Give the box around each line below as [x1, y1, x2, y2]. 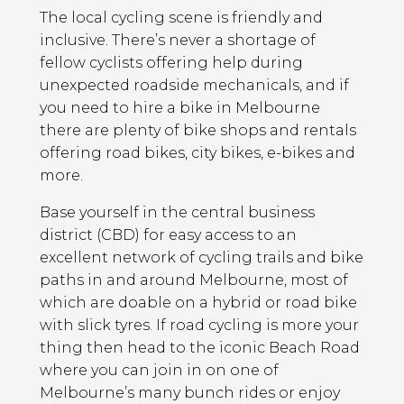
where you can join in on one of [40, 361, 279, 379]
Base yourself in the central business [40, 203, 315, 221]
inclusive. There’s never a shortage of [40, 31, 316, 49]
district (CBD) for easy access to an [40, 225, 297, 243]
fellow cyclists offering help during [40, 53, 303, 71]
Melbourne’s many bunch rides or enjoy [40, 383, 340, 401]
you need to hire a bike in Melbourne [40, 98, 320, 116]
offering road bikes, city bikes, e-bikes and [40, 143, 355, 161]
